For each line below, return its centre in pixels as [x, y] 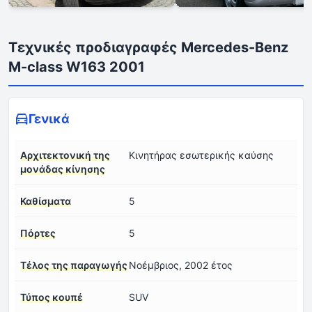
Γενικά [49, 119]
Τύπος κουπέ [52, 297]
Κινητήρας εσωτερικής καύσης [201, 155]
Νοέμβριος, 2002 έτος [181, 265]
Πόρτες [38, 233]
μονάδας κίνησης [63, 169]
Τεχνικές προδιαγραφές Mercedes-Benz [148, 48]
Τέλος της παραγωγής [74, 265]
